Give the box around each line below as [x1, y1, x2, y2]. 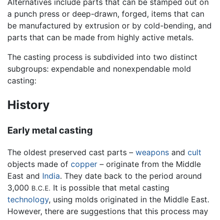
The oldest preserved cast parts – [7, 147, 136, 158]
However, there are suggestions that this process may [7, 206, 208, 217]
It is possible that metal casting [51, 183, 169, 193]
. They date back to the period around [60, 171, 202, 181]
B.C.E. [31, 184, 51, 192]
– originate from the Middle [97, 159, 201, 169]
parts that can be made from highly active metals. [7, 32, 193, 42]
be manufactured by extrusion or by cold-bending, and [7, 20, 212, 30]
